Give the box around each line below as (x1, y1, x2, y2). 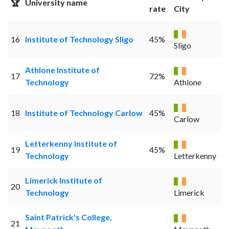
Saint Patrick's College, (25, 212, 112, 222)
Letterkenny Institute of (25, 139, 117, 149)
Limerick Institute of (25, 175, 102, 186)
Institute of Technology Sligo (25, 34, 133, 44)
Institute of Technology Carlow (25, 108, 143, 118)
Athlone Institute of (25, 65, 100, 75)
